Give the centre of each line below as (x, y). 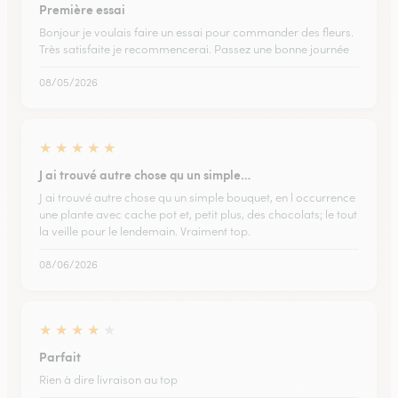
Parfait (60, 356)
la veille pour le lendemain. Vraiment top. (145, 231)
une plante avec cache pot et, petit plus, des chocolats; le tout (198, 215)
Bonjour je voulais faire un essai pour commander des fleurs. (196, 32)
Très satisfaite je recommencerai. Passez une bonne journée (194, 49)
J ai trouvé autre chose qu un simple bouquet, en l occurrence (197, 198)
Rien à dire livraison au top (108, 380)
